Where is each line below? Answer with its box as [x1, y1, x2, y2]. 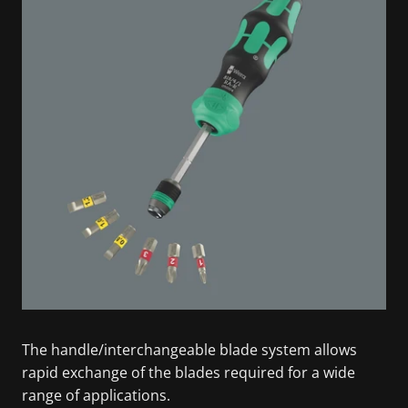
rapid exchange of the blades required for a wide [22, 362, 355, 382]
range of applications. [22, 384, 170, 405]
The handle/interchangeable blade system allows [22, 339, 357, 360]
